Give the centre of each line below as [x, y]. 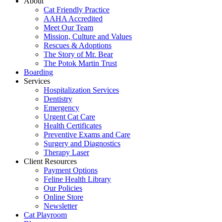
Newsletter [60, 206]
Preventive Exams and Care [87, 135]
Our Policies [63, 188]
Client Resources [50, 162]
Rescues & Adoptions [78, 46]
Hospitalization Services [81, 90]
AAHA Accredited [73, 19]
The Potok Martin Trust [80, 63]
